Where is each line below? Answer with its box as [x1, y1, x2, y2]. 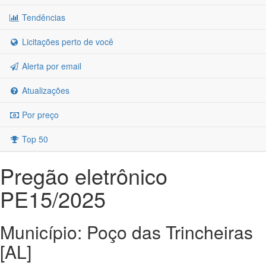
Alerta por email [20, 60, 81, 72]
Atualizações [20, 84, 69, 96]
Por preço [20, 109, 59, 121]
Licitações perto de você [20, 36, 113, 47]
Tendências [20, 11, 65, 23]
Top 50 [20, 133, 48, 145]
